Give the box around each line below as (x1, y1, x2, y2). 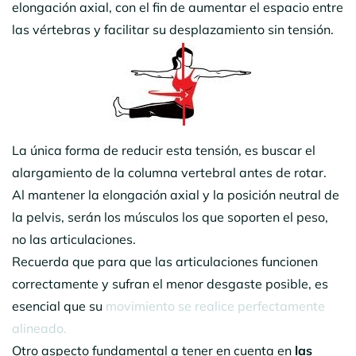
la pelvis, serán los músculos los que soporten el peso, (12, 208, 328, 225)
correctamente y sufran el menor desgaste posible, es (12, 275, 328, 292)
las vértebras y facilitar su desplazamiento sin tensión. (12, 21, 334, 37)
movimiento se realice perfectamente (106, 297, 325, 314)
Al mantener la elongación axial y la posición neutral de (12, 186, 339, 203)
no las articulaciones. (12, 230, 136, 247)
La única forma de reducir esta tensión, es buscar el (12, 141, 315, 158)
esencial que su (12, 297, 106, 314)
